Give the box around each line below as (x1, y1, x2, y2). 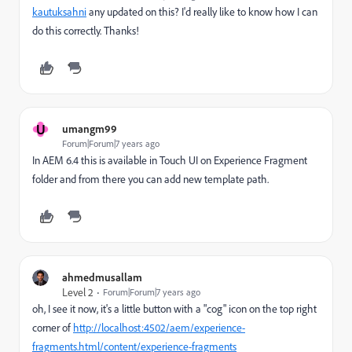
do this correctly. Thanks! (32, 24, 139, 37)
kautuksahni (32, 5, 86, 18)
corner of (32, 321, 73, 334)
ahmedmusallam (62, 270, 142, 284)
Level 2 (62, 285, 93, 299)
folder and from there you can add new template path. (32, 172, 269, 185)
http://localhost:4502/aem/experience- (73, 321, 245, 334)
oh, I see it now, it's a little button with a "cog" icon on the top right (32, 302, 317, 315)
